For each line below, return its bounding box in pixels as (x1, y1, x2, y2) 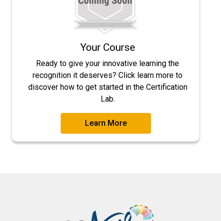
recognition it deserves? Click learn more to (33, 71, 183, 80)
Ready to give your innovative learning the (36, 59, 179, 69)
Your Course (80, 41, 135, 54)
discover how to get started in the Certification (28, 82, 187, 92)
